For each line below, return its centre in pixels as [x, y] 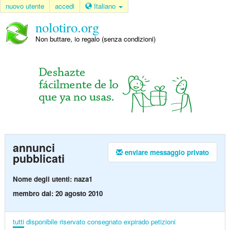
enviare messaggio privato [166, 152]
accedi [65, 6]
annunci [34, 148]
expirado [136, 221]
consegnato [104, 221]
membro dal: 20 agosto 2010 [57, 193]
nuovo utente [25, 6]
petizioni [163, 221]
